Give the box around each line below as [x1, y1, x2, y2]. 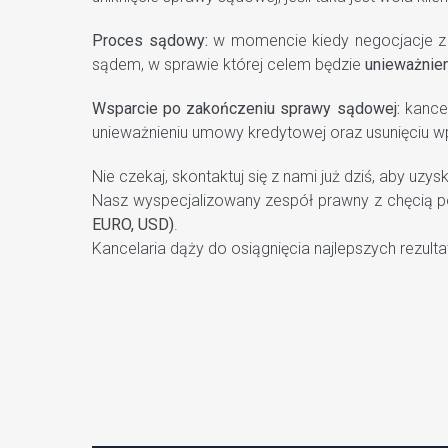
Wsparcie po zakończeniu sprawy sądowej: [92, 99, 400, 119]
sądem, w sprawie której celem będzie [92, 55, 365, 75]
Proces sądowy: [92, 31, 208, 51]
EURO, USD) [92, 215, 174, 235]
